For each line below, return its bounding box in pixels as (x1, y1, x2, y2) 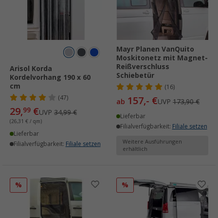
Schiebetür (116, 72, 154, 80)
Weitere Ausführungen (123, 139, 182, 145)
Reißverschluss (116, 63, 169, 71)
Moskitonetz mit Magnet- (116, 54, 208, 62)
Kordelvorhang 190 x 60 (10, 73, 91, 82)
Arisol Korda (10, 65, 52, 73)
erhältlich (123, 146, 147, 153)
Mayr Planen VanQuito (116, 45, 194, 54)
